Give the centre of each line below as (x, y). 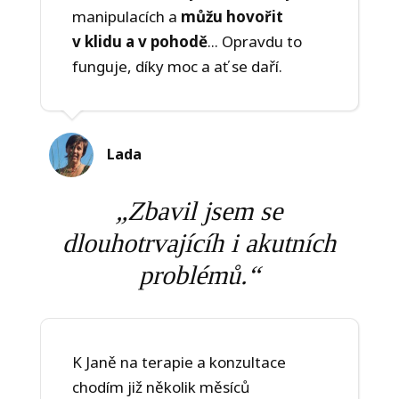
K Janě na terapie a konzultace (179, 362)
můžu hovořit (232, 16)
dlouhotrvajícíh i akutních (199, 242)
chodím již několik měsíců (161, 387)
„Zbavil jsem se (199, 210)
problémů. (193, 274)
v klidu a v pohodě (139, 41)
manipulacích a (126, 16)
